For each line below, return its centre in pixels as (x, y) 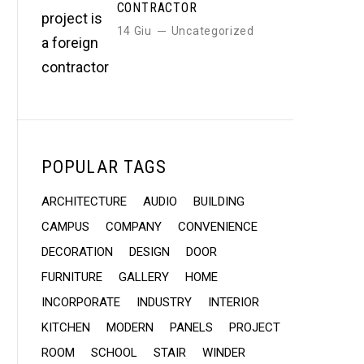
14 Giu (134, 31)
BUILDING (219, 201)
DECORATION (77, 252)
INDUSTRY (164, 302)
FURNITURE (72, 277)
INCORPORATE (81, 302)
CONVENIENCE (218, 227)
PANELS (191, 327)
